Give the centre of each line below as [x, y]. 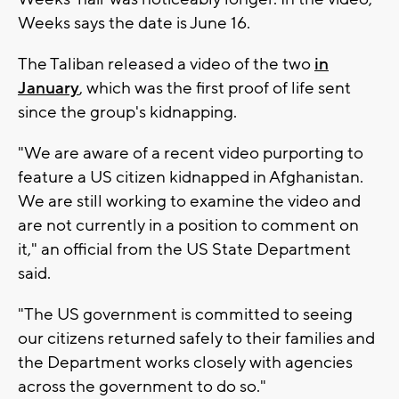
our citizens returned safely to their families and [196, 339]
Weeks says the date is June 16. [134, 24]
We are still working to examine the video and [189, 202]
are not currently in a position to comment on [188, 226]
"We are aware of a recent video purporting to [191, 154]
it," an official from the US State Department [184, 250]
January [49, 89]
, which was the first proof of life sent [215, 89]
